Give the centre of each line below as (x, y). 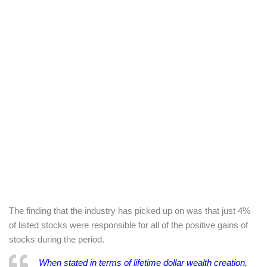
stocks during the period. (57, 239)
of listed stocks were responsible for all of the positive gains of (128, 225)
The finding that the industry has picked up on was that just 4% (130, 211)
